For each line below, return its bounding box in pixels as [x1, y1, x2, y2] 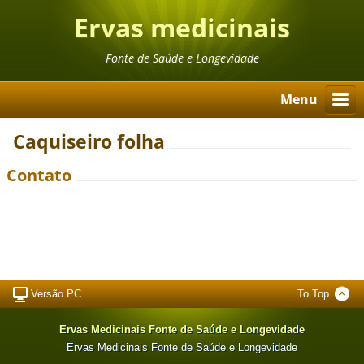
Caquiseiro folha [13, 129, 166, 155]
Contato [6, 164, 72, 187]
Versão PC [31, 287, 82, 300]
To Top [297, 287, 329, 300]
